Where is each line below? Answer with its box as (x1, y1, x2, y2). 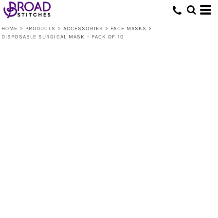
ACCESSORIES (63, 25, 103, 32)
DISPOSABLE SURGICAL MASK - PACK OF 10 (1, 34, 124, 40)
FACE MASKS (110, 25, 147, 32)
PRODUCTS (25, 25, 56, 32)
